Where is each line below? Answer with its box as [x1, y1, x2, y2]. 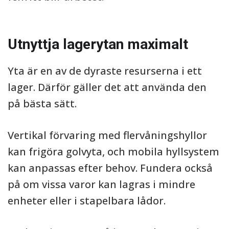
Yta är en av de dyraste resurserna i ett [8, 64, 202, 78]
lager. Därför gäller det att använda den [8, 80, 207, 94]
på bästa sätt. [8, 97, 77, 110]
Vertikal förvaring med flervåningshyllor [8, 128, 207, 142]
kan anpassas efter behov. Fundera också [8, 161, 213, 175]
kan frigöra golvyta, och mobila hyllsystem [8, 145, 219, 158]
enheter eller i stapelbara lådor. [8, 194, 166, 208]
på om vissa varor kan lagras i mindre [8, 177, 195, 191]
